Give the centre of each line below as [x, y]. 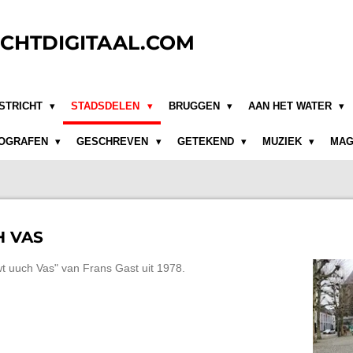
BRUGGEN [195, 106]
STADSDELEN [107, 106]
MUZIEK [283, 142]
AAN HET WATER [291, 106]
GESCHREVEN [114, 142]
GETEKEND [207, 142]
